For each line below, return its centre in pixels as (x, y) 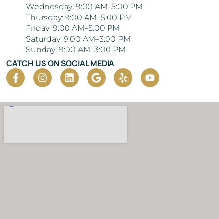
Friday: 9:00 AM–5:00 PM (73, 28)
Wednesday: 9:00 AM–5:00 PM (84, 6)
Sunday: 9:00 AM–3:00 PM (76, 49)
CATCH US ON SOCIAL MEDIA (60, 63)
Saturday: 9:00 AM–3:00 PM (78, 39)
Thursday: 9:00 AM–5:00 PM (79, 17)
